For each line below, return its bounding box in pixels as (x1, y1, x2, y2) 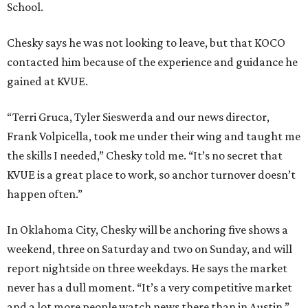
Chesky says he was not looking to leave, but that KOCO (7, 36, 285, 49)
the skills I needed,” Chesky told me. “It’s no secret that (7, 148, 283, 162)
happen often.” (7, 187, 82, 201)
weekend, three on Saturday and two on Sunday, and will (7, 242, 292, 256)
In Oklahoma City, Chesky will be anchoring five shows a (7, 223, 288, 236)
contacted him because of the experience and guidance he (7, 55, 298, 69)
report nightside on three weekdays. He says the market (7, 261, 287, 275)
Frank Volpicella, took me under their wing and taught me (7, 129, 300, 143)
